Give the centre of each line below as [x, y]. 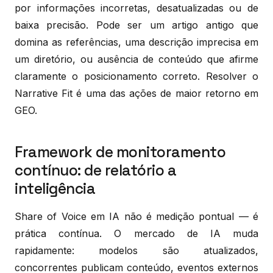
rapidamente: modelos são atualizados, [136, 250]
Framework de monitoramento [120, 152]
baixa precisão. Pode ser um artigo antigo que [136, 25]
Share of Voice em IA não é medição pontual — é [136, 216]
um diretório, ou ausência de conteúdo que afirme [136, 59]
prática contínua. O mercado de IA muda [136, 233]
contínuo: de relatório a [95, 170]
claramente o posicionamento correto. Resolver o [136, 76]
